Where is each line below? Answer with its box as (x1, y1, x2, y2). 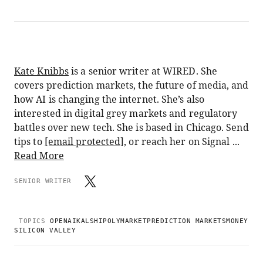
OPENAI (50, 217, 76, 225)
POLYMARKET (103, 217, 147, 225)
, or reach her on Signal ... (124, 135, 240, 148)
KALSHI (76, 217, 103, 225)
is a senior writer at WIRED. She (69, 65, 217, 77)
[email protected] (44, 135, 124, 148)
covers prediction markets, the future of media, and (14, 79, 249, 92)
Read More (14, 149, 64, 162)
